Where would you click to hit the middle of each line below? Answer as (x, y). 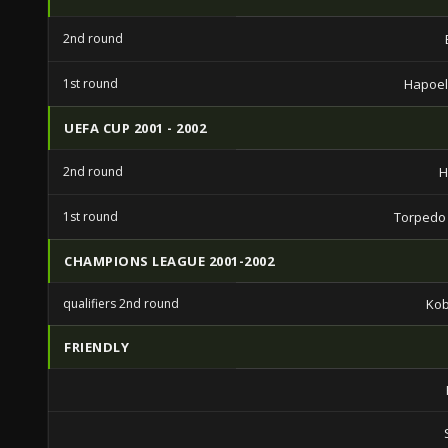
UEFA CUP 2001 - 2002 (135, 128)
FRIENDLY (96, 347)
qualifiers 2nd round (121, 303)
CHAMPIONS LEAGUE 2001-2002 (169, 261)
